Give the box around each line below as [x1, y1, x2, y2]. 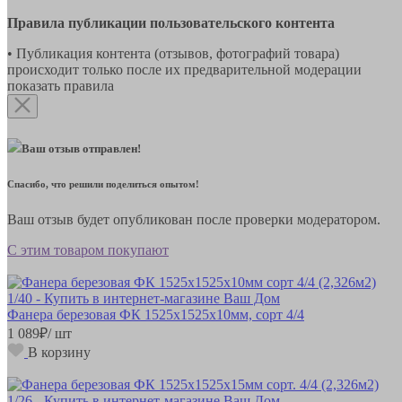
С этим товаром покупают [7, 241, 169, 258]
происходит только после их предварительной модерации [7, 61, 362, 77]
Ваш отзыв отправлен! [22, 141, 141, 155]
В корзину [28, 344, 91, 360]
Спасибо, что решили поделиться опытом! [7, 178, 199, 189]
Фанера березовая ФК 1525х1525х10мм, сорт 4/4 [7, 306, 304, 322]
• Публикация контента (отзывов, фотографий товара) [7, 45, 339, 61]
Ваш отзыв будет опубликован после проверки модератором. [7, 211, 380, 227]
